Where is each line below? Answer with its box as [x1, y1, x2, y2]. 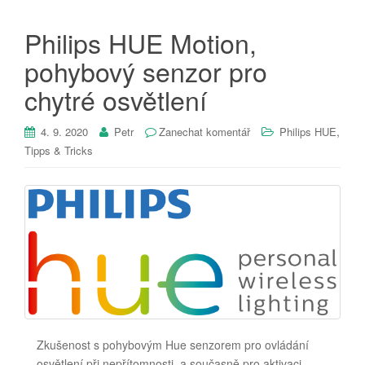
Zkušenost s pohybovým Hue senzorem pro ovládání [37, 336, 309, 353]
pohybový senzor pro [24, 51, 267, 90]
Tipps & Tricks [24, 142, 93, 158]
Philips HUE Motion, [24, 23, 257, 61]
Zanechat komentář [159, 123, 250, 139]
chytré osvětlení [24, 80, 207, 118]
